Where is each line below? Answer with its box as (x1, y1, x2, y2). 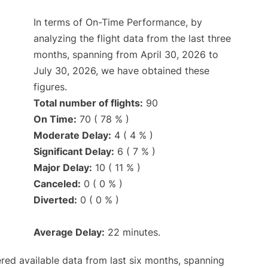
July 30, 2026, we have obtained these (33, 65, 209, 77)
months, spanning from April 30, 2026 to (33, 48, 218, 61)
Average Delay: (33, 226, 105, 239)
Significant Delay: (33, 145, 114, 158)
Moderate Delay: (33, 129, 111, 142)
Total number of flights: (33, 97, 143, 109)
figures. (33, 81, 67, 93)
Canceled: (33, 178, 81, 190)
